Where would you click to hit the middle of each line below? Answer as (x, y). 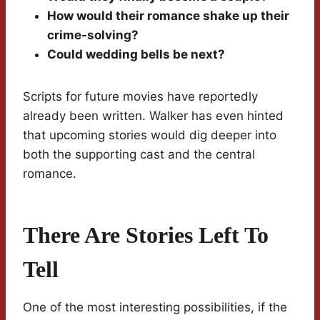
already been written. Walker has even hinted (153, 116)
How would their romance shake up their (168, 16)
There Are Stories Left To (146, 235)
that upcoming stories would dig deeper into (150, 135)
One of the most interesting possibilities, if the (155, 307)
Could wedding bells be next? (136, 55)
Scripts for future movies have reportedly (140, 97)
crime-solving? (93, 35)
